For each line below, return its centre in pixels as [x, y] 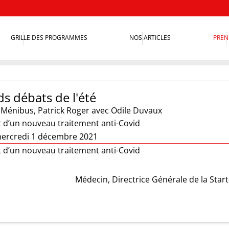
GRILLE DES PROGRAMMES [49, 38]
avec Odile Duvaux [127, 110]
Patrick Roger [64, 110]
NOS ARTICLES [150, 38]
